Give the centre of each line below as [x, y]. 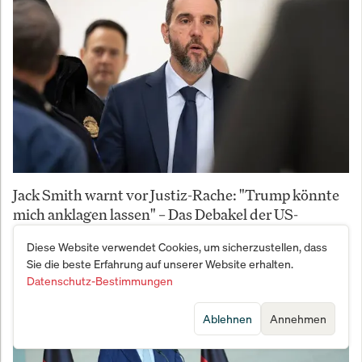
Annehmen [298, 319]
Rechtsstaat [52, 233]
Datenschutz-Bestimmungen [100, 281]
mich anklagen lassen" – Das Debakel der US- [156, 214]
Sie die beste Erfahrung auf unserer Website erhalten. [160, 264]
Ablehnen [227, 319]
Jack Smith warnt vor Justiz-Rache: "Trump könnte [176, 194]
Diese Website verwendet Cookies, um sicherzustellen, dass [177, 247]
